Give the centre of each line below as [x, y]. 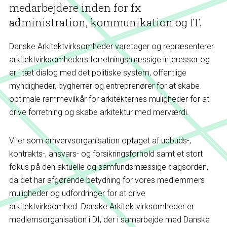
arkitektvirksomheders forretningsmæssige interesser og [109, 60]
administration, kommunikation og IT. [105, 22]
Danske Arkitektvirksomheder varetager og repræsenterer [111, 46]
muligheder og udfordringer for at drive [77, 193]
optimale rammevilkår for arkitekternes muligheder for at [109, 99]
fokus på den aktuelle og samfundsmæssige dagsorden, [108, 167]
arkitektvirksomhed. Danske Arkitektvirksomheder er [101, 206]
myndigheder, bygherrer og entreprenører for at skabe [104, 86]
